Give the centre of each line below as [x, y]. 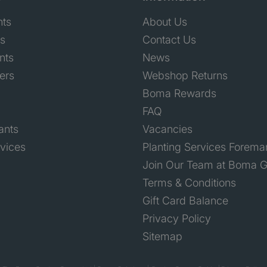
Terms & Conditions [189, 183]
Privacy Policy [177, 219]
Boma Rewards [179, 94]
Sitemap [162, 237]
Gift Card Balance [185, 201]
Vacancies [167, 129]
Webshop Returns [185, 76]
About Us [165, 22]
